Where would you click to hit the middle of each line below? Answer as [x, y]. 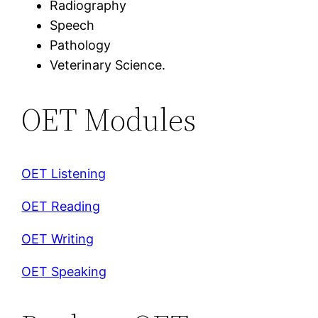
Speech [72, 26]
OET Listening [64, 174]
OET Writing [58, 239]
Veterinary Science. [108, 65]
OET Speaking [64, 272]
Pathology [81, 45]
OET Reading [61, 207]
